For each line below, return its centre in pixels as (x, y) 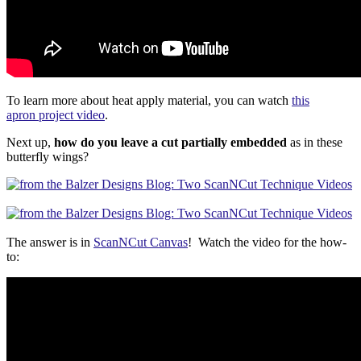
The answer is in (50, 243)
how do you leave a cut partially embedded (170, 143)
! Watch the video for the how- (267, 243)
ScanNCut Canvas (141, 243)
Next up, (30, 143)
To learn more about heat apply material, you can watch (149, 101)
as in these (315, 143)
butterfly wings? (48, 157)
